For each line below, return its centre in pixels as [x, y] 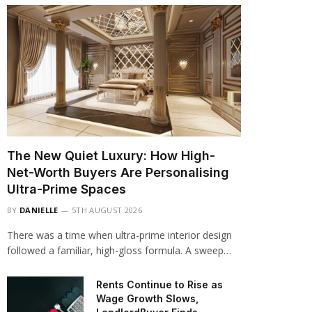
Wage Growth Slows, [147, 298]
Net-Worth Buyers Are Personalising [118, 172]
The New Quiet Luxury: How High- [111, 156]
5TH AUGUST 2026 [107, 210]
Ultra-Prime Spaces [67, 189]
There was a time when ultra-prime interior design [119, 235]
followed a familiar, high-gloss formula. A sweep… [119, 250]
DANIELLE [39, 210]
